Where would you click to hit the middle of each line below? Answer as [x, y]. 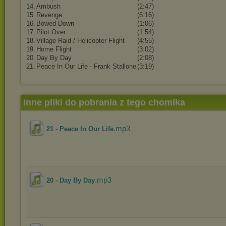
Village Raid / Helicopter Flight [80, 41]
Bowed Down [55, 23]
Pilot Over [51, 32]
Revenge [49, 15]
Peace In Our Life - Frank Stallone [86, 66]
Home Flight [54, 49]
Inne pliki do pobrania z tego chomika [104, 102]
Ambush [48, 6]
